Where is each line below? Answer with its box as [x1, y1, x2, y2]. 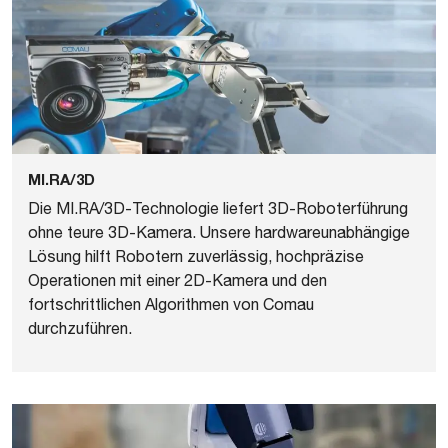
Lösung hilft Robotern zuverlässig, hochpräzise [28, 247, 364, 266]
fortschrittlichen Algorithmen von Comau [28, 295, 314, 314]
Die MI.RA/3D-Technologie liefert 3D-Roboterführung [28, 199, 408, 218]
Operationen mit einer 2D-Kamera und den [28, 271, 327, 290]
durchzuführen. [28, 319, 132, 338]
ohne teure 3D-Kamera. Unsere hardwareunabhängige [28, 223, 410, 242]
